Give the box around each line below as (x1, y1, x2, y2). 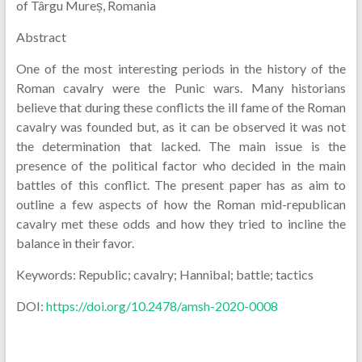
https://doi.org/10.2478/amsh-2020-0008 (45, 298, 278, 314)
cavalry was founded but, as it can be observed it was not (15, 119, 347, 135)
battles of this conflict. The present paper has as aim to (15, 177, 347, 193)
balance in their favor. (15, 235, 134, 251)
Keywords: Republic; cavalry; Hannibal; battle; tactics (15, 267, 314, 283)
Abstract (15, 29, 66, 45)
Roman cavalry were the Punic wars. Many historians (15, 80, 347, 96)
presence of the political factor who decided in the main (15, 158, 347, 174)
